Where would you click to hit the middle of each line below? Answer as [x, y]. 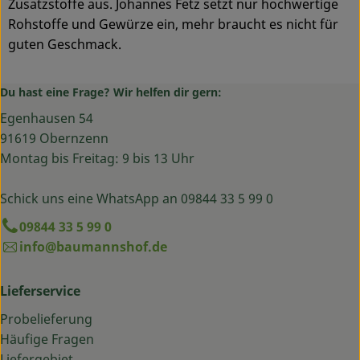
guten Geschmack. [65, 45]
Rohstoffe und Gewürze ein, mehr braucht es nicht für [173, 25]
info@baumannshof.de [93, 247]
